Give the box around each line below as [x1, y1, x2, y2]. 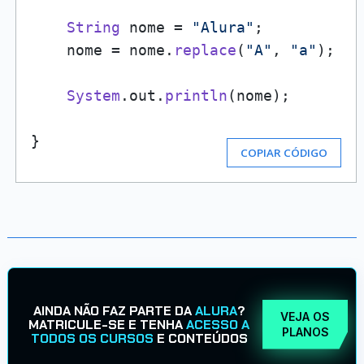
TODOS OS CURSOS [30, 329, 154, 347]
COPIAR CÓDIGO [240, 145, 328, 160]
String [66, 19, 120, 36]
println [164, 87, 227, 104]
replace [173, 41, 236, 58]
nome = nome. [30, 41, 174, 58]
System [66, 87, 120, 104]
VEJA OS [280, 310, 331, 323]
